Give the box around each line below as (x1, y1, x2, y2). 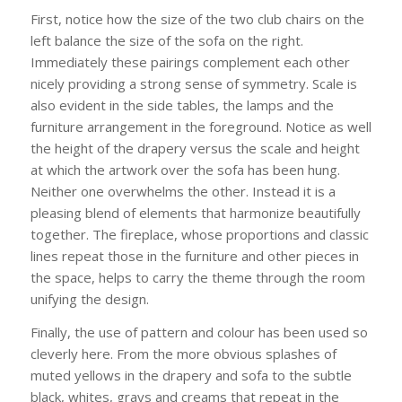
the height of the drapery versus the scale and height (30, 138, 360, 157)
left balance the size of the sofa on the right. (30, 31, 303, 49)
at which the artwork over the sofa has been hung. (30, 160, 340, 179)
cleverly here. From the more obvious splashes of (30, 344, 336, 363)
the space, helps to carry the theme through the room (30, 267, 365, 286)
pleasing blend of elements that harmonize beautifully (30, 203, 361, 222)
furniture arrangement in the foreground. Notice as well (30, 117, 371, 135)
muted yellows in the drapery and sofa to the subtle (30, 365, 352, 384)
